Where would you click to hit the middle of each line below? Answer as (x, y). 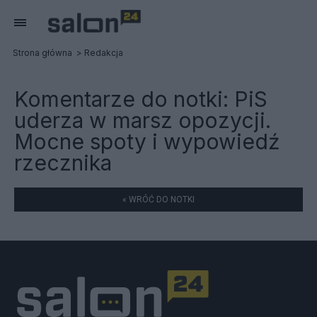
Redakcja (104, 53)
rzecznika (63, 163)
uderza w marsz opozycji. (143, 120)
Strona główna (42, 53)
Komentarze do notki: (124, 99)
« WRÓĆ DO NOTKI (158, 200)
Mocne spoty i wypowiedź (147, 142)
